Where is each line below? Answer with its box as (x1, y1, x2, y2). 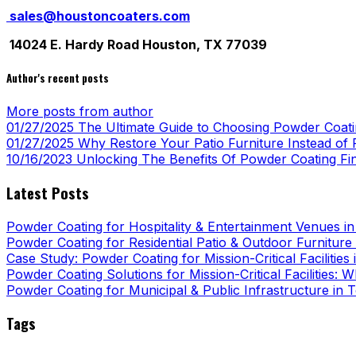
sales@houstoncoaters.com (10, 7, 190, 24)
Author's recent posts (6, 69, 109, 86)
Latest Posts (6, 181, 89, 203)
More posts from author (6, 103, 153, 120)
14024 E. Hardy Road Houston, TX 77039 (6, 36, 267, 52)
